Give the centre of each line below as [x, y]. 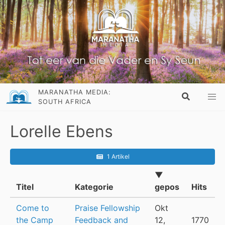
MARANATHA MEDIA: [75, 92]
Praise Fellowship [107, 208]
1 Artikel [118, 157]
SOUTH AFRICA [65, 102]
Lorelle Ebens [62, 132]
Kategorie [94, 187]
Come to [33, 208]
